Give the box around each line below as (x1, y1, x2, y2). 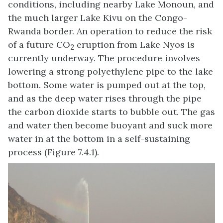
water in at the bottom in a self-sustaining (8, 133, 190, 145)
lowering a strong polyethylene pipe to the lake (8, 66, 213, 78)
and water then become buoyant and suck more (8, 119, 213, 131)
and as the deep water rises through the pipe (8, 93, 202, 105)
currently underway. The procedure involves (8, 52, 200, 64)
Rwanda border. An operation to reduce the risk (8, 25, 212, 37)
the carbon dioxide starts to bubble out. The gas (8, 106, 215, 118)
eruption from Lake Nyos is (74, 39, 195, 51)
